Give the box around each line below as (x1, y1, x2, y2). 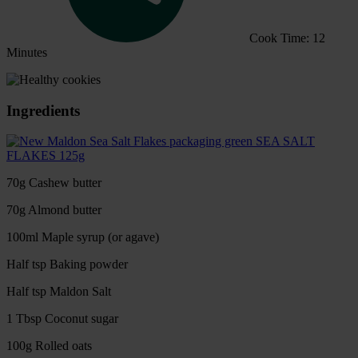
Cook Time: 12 (249, 30, 325, 45)
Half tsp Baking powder (6, 257, 128, 272)
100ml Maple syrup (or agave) (6, 230, 159, 245)
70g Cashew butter (6, 176, 101, 190)
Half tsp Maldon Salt (6, 284, 111, 299)
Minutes (6, 45, 47, 59)
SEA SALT (256, 134, 315, 149)
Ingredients (6, 101, 80, 119)
